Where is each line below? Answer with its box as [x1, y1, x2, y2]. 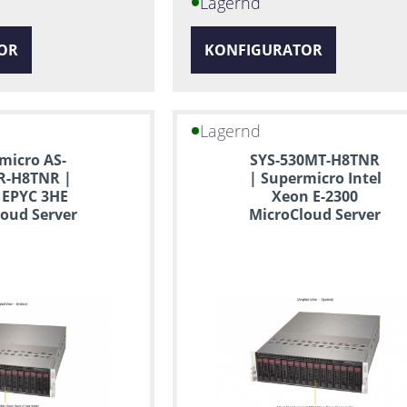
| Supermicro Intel [248, 167, 382, 188]
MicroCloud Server [249, 203, 382, 224]
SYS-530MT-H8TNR [250, 149, 381, 170]
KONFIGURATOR [203, 39, 323, 60]
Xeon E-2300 [272, 185, 359, 206]
